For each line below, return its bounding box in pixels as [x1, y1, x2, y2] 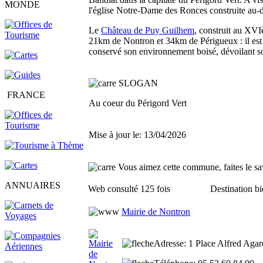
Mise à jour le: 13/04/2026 [89, 130, 186, 140]
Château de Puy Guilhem [101, 25, 194, 35]
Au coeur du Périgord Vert [89, 98, 187, 108]
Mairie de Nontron [122, 207, 190, 217]
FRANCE [5, 90, 45, 100]
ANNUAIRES [5, 180, 60, 190]
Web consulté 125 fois [88, 184, 170, 194]
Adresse [154, 238, 184, 248]
